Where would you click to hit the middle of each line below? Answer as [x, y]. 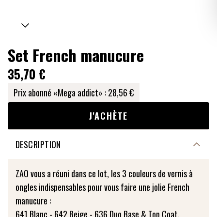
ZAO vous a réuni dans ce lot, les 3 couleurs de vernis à [104, 173]
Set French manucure [76, 55]
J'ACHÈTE [108, 116]
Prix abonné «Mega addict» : [60, 93]
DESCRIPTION [38, 144]
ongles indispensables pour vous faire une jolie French [102, 187]
